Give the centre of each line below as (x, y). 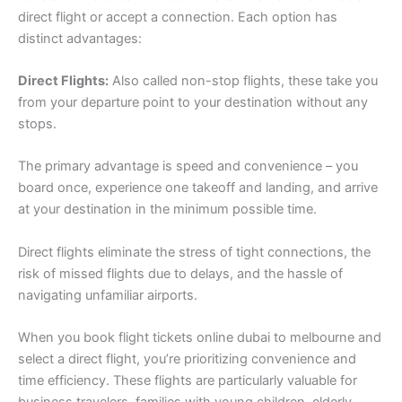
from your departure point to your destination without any (193, 103)
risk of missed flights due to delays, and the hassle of (180, 273)
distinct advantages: (80, 38)
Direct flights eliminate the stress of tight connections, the (194, 252)
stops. (37, 124)
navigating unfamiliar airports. (108, 295)
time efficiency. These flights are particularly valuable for (188, 381)
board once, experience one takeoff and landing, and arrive (198, 188)
